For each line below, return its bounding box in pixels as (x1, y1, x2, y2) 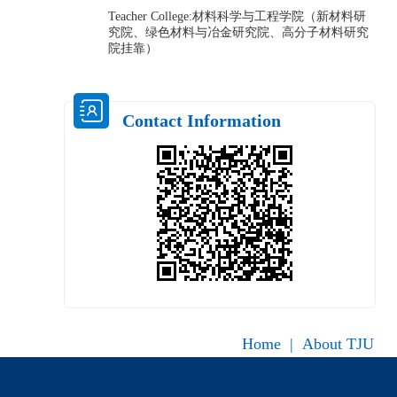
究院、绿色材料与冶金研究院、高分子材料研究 (108, 26, 369, 39)
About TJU (302, 335, 374, 353)
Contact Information (122, 111, 281, 130)
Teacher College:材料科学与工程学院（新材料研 (108, 10, 366, 23)
